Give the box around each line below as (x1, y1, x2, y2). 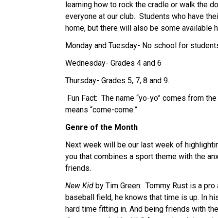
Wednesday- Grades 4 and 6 (65, 58, 162, 68)
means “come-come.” (65, 105, 138, 114)
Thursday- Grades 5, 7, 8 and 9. (65, 75, 170, 85)
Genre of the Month (65, 122, 138, 132)
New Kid (65, 181, 94, 190)
